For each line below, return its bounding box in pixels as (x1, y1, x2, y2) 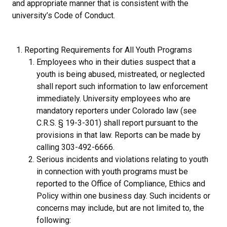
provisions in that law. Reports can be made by (36, 130, 201, 140)
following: (36, 215, 71, 225)
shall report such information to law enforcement (36, 81, 208, 91)
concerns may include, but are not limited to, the (36, 203, 204, 213)
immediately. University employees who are (36, 93, 191, 103)
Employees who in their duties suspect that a (36, 57, 196, 67)
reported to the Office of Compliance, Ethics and (36, 178, 205, 188)
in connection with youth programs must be (36, 166, 188, 176)
